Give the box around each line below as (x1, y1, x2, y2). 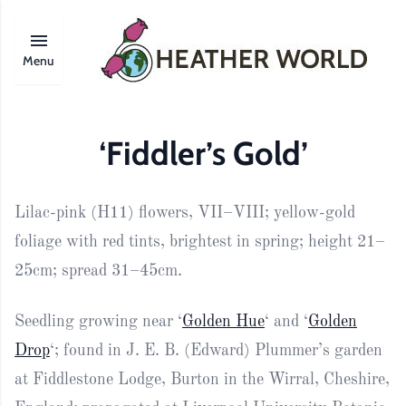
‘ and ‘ (265, 313, 308, 330)
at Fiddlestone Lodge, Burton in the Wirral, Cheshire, (14, 371, 390, 388)
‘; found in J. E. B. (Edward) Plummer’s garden (50, 342, 382, 359)
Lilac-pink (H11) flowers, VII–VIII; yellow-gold (14, 204, 355, 221)
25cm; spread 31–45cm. (14, 262, 182, 279)
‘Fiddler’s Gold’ (98, 133, 308, 173)
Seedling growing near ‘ (14, 313, 182, 330)
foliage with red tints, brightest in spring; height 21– (14, 233, 385, 250)
